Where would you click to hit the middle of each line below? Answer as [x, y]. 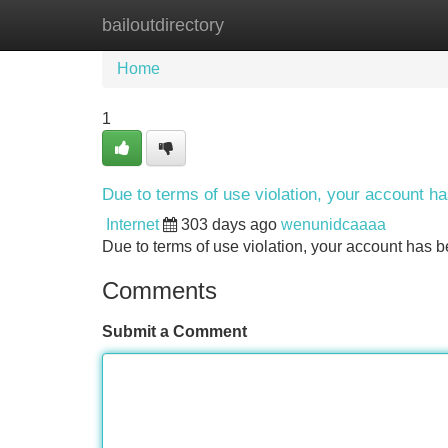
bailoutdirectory [163, 25]
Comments [159, 290]
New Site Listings [267, 24]
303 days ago [229, 224]
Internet [132, 224]
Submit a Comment [174, 331]
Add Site [389, 24]
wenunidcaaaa [333, 224]
